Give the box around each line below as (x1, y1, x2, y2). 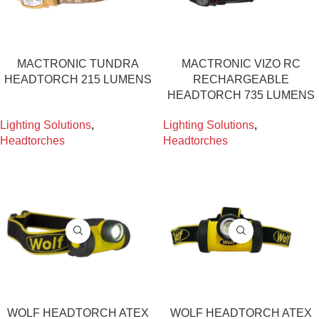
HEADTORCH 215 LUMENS (4, 73, 152, 86)
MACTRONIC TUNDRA (17, 58, 139, 70)
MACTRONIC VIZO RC (182, 58, 300, 70)
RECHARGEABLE (193, 73, 289, 86)
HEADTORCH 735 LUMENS (167, 89, 315, 102)
